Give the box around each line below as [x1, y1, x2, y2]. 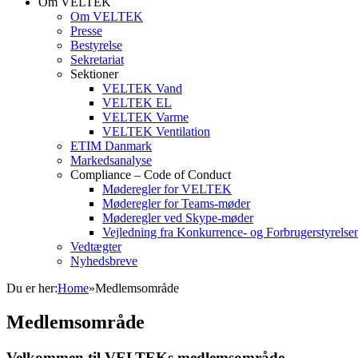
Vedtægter [70, 240, 121, 253]
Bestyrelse [70, 38, 122, 52]
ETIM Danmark [70, 139, 152, 153]
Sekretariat [70, 53, 124, 66]
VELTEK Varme [102, 110, 189, 124]
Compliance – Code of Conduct [70, 168, 231, 181]
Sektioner [70, 67, 118, 81]
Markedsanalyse [70, 153, 152, 167]
